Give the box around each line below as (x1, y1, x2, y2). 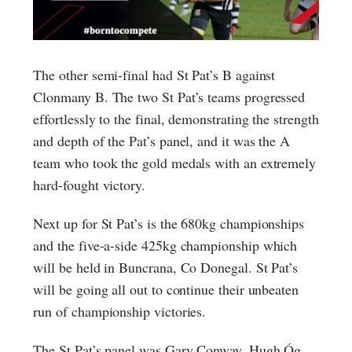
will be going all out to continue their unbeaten (33, 280, 299, 299)
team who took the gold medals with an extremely (33, 153, 317, 173)
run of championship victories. (33, 302, 207, 321)
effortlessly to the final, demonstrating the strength (33, 109, 319, 129)
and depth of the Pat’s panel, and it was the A (33, 131, 291, 151)
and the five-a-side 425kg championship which (33, 236, 298, 255)
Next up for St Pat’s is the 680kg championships (33, 214, 305, 233)
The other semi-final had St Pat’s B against (33, 65, 276, 85)
